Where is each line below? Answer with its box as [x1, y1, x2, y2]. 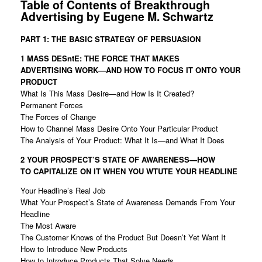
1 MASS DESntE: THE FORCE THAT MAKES [20, 53, 180, 64]
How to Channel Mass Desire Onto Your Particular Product [20, 123, 218, 135]
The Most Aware [20, 220, 76, 232]
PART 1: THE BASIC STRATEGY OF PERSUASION [20, 33, 203, 45]
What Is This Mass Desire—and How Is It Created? [20, 88, 194, 99]
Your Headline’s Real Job [20, 185, 105, 196]
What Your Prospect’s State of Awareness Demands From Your [20, 196, 235, 208]
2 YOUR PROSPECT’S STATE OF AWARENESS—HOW [20, 154, 215, 166]
